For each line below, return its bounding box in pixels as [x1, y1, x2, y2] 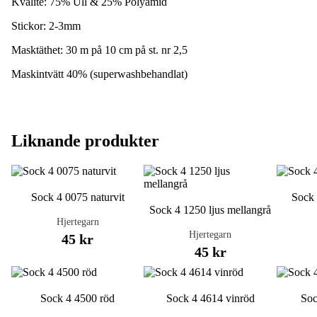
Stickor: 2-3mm [11, 19, 81, 32]
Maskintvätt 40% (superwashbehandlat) [11, 67, 188, 80]
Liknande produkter [11, 131, 159, 150]
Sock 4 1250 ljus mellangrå [149, 203, 272, 216]
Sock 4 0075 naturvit [30, 190, 125, 203]
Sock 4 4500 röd [40, 292, 115, 304]
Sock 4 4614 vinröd [166, 292, 255, 304]
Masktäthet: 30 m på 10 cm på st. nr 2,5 [11, 43, 188, 56]
